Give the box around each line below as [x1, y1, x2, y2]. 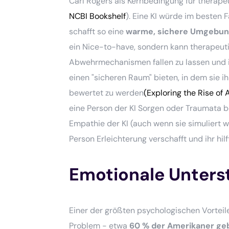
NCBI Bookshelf [69, 10, 126, 21]
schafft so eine [69, 26, 126, 37]
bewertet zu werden [69, 87, 144, 98]
